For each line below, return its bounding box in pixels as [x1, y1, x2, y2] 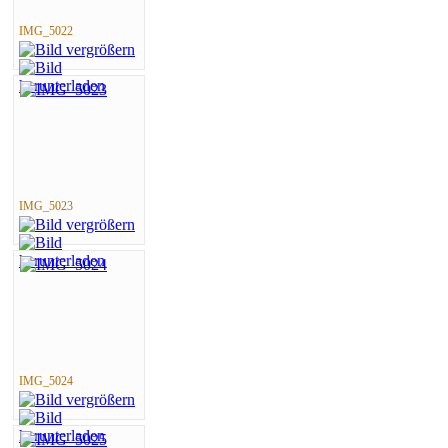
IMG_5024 [19, 373, 73, 388]
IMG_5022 [19, 23, 73, 38]
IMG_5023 [19, 198, 73, 213]
